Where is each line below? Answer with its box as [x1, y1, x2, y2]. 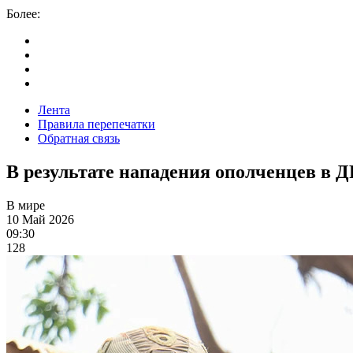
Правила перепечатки [38, 117, 155, 131]
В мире [6, 198, 45, 212]
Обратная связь [38, 132, 120, 145]
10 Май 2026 [6, 212, 74, 226]
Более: [6, 7, 40, 20]
